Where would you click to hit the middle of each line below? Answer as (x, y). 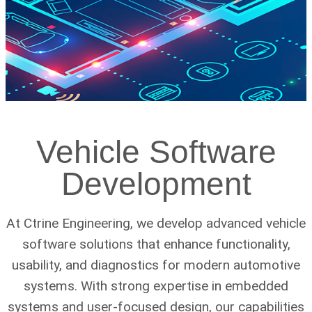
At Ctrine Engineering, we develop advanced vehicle (156, 224)
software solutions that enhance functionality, (156, 244)
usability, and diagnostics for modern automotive (156, 265)
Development (156, 184)
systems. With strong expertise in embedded (156, 286)
